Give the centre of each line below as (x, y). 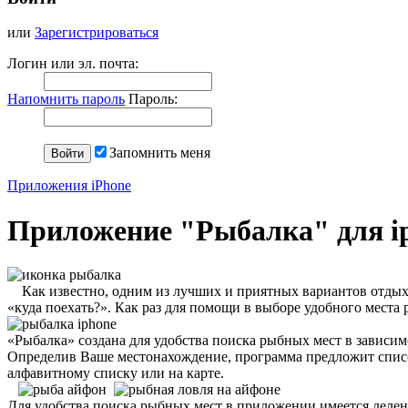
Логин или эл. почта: (73, 64)
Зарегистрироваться (97, 33)
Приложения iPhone (69, 186)
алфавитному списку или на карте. (116, 373)
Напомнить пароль (66, 99)
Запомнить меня (160, 153)
